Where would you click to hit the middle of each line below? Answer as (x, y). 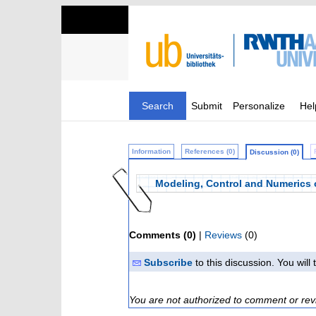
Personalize (259, 106)
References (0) (210, 151)
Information (151, 151)
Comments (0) (163, 235)
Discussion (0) (274, 152)
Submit (207, 106)
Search (158, 106)
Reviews (223, 235)
